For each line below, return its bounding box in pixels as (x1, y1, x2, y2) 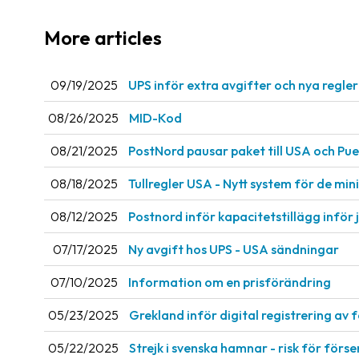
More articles (44, 26, 162, 50)
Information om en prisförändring (128, 274, 331, 291)
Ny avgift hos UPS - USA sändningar (128, 241, 339, 258)
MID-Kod (129, 110, 182, 127)
